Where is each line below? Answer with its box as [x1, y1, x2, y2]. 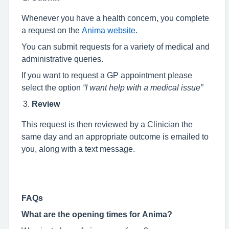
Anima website [82, 26, 135, 34]
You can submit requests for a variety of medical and [21, 42, 210, 51]
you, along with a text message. [21, 145, 135, 153]
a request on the [21, 26, 82, 34]
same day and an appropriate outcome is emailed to [21, 132, 209, 141]
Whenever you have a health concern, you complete [21, 14, 209, 22]
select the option [21, 83, 83, 91]
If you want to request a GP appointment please [21, 71, 192, 79]
